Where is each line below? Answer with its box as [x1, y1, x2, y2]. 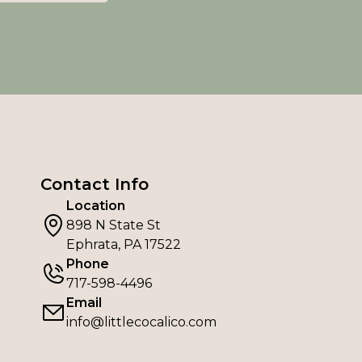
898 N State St [65, 217, 161, 233]
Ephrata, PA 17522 [65, 236, 181, 252]
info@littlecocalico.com [65, 314, 217, 330]
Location [65, 197, 125, 213]
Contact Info [40, 174, 149, 194]
